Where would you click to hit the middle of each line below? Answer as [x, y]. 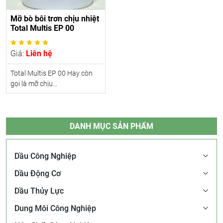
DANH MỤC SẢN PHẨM [111, 126]
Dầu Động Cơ [38, 173]
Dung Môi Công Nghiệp [55, 208]
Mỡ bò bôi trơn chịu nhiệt [55, 18]
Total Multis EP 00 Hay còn [52, 73]
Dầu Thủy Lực [39, 191]
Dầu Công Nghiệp [45, 156]
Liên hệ [39, 53]
